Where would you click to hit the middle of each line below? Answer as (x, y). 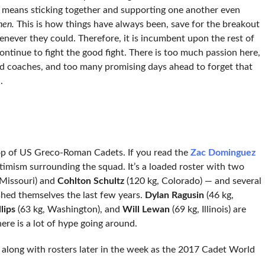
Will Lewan (146, 209)
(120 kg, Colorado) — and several (193, 181)
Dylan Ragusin (174, 195)
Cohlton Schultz (91, 181)
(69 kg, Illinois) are (208, 209)
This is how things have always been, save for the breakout (137, 24)
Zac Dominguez (223, 152)
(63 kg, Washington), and (69, 209)
